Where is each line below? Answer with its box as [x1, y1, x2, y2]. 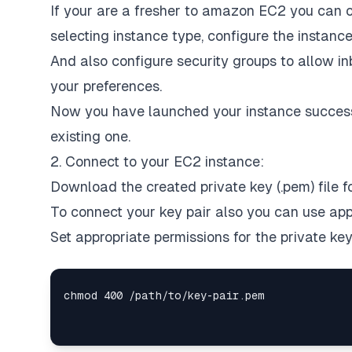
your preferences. [50, 78, 162, 94]
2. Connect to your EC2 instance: [50, 153, 264, 170]
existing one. [50, 128, 130, 145]
